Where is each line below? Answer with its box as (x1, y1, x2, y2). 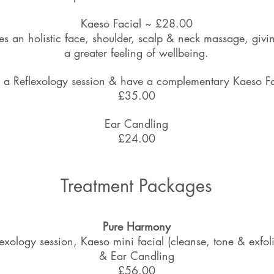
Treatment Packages (61, 174, 212, 198)
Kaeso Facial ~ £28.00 (80, 16, 193, 31)
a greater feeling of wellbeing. (64, 45, 209, 60)
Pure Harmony (102, 219, 171, 234)
